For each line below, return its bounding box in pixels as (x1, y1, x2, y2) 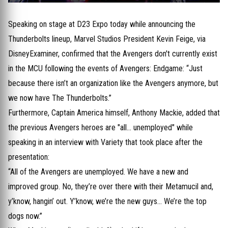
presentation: (8, 152, 49, 162)
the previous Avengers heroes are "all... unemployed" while (8, 123, 193, 132)
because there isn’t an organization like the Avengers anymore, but (8, 78, 218, 88)
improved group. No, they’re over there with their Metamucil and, (8, 182, 213, 191)
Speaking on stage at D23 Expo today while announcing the (8, 19, 195, 29)
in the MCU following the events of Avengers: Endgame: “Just (8, 64, 203, 73)
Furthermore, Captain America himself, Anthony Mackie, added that (8, 108, 220, 118)
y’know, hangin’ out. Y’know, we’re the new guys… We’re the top (8, 196, 207, 206)
